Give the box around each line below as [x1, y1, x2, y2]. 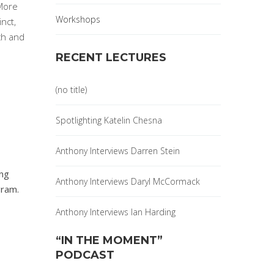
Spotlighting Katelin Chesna [56, 114, 162, 126]
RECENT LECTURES [56, 51, 166, 64]
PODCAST [56, 248, 114, 262]
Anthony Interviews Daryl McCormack [56, 176, 200, 187]
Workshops [56, 13, 100, 25]
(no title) [56, 84, 87, 95]
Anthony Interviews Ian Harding [56, 206, 176, 218]
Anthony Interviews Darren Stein [56, 145, 180, 157]
